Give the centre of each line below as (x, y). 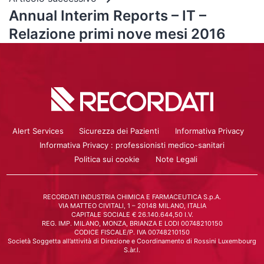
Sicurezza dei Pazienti (119, 131)
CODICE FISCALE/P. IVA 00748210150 (132, 232)
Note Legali (176, 159)
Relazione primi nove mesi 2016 (117, 34)
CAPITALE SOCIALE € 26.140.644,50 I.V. (132, 214)
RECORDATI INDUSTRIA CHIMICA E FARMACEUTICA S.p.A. (132, 197)
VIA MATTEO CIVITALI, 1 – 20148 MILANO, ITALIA (132, 205)
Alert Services (38, 131)
